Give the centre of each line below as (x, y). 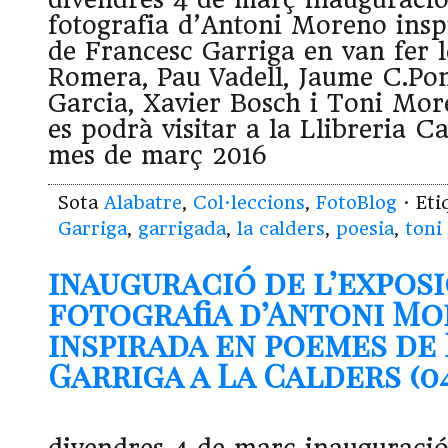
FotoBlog (356, 203)
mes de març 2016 (157, 156)
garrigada (182, 229)
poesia (365, 229)
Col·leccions (249, 203)
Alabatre (143, 203)
